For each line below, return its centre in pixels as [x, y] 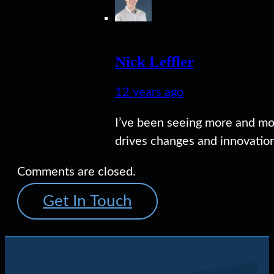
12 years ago [149, 92]
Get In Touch [87, 201]
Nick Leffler [154, 61]
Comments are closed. [76, 172]
